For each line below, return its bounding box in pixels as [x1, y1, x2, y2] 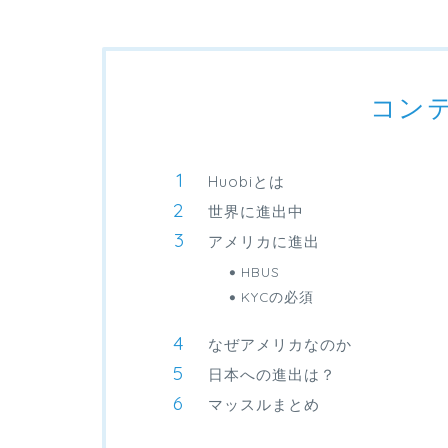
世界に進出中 [208, 202, 304, 222]
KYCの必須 [241, 288, 314, 306]
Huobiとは [208, 172, 285, 192]
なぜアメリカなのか [208, 335, 352, 355]
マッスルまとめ [208, 395, 320, 415]
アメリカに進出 [208, 232, 320, 252]
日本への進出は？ [208, 365, 336, 385]
